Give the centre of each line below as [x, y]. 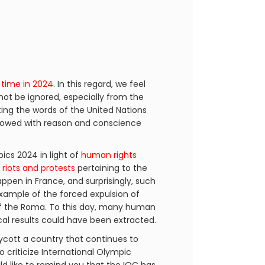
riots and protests [39, 168]
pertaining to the [111, 168]
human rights [108, 155]
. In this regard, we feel [99, 84]
